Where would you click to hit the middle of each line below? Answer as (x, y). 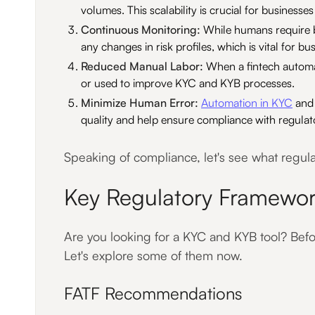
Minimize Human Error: (141, 103)
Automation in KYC (247, 103)
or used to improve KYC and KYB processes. (188, 83)
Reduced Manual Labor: (143, 66)
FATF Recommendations (153, 293)
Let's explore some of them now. (153, 255)
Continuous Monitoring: (142, 30)
